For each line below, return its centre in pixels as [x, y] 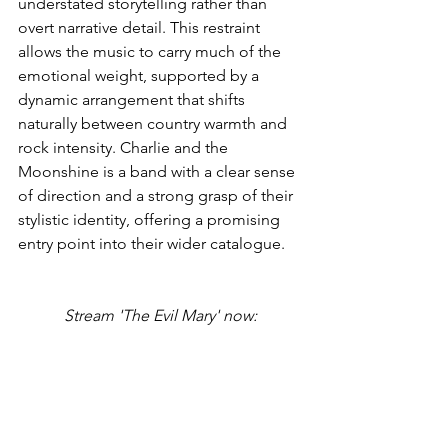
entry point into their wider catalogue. [151, 243]
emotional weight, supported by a [140, 75]
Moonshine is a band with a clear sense [158, 171]
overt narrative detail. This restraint [141, 27]
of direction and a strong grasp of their [157, 195]
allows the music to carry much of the [151, 51]
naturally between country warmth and [154, 123]
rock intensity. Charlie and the [125, 147]
